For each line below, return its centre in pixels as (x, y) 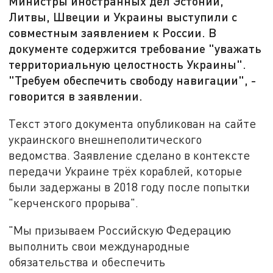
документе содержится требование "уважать (135, 48)
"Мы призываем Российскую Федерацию (120, 230)
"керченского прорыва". (74, 202)
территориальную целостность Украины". (128, 64)
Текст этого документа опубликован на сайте (133, 123)
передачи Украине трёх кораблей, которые (126, 171)
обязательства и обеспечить (87, 262)
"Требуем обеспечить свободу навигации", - (133, 80)
